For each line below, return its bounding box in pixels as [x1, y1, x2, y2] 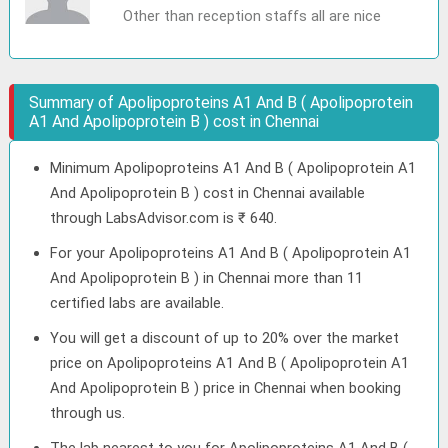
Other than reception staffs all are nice [122, 7, 381, 25]
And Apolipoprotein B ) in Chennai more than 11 [50, 269, 364, 287]
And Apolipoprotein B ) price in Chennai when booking [50, 379, 402, 397]
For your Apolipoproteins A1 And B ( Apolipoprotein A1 [50, 244, 412, 262]
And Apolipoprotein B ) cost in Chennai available [50, 184, 366, 202]
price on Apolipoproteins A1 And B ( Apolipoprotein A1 [50, 354, 410, 372]
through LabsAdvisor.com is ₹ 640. [50, 209, 278, 227]
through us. [50, 404, 126, 422]
